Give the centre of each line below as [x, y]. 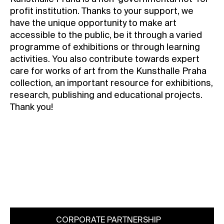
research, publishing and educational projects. [106, 96]
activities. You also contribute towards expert [105, 60]
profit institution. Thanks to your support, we [102, 12]
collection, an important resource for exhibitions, [111, 84]
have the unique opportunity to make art [93, 24]
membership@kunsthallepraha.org [94, 190]
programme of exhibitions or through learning [105, 48]
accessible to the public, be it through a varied [106, 36]
